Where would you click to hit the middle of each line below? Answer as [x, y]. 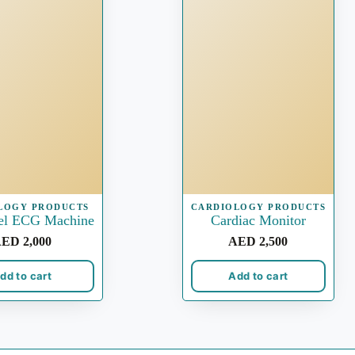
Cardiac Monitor [258, 220]
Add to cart [258, 276]
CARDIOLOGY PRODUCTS [258, 206]
